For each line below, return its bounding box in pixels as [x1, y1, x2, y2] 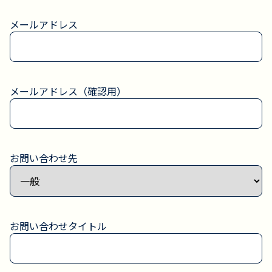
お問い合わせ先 [10, 151, 78, 165]
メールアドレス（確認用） [10, 84, 126, 98]
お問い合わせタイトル [10, 219, 107, 233]
